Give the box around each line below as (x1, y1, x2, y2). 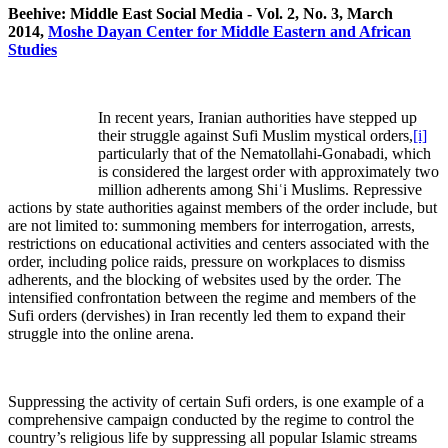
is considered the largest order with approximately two (98, 163, 439, 181)
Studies (8, 41, 57, 59)
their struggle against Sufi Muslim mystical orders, (98, 127, 413, 145)
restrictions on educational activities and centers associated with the (8, 235, 429, 253)
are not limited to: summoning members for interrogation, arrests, (8, 217, 415, 235)
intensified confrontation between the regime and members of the (8, 289, 416, 307)
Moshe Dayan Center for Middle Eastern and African (48, 23, 411, 41)
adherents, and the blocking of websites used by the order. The (8, 271, 401, 289)
